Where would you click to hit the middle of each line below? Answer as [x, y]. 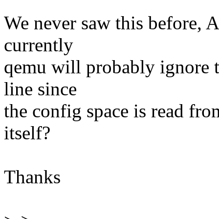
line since [40, 89]
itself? [27, 133]
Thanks [32, 177]
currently [39, 45]
